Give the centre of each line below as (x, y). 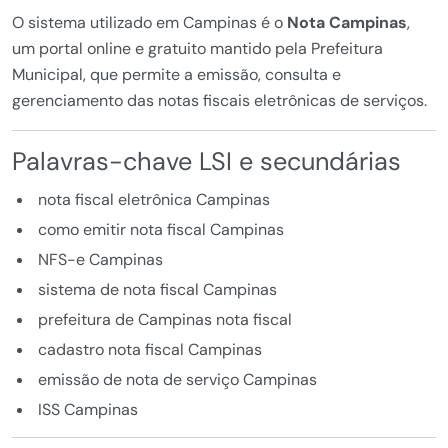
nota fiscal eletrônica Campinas (153, 200)
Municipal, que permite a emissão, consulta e (176, 75)
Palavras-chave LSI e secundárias (206, 162)
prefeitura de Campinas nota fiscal (164, 320)
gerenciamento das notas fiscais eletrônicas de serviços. (219, 101)
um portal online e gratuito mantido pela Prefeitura (197, 49)
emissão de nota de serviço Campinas (177, 380)
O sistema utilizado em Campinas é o (149, 23)
